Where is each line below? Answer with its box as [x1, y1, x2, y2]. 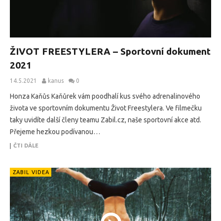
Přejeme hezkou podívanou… [10, 127, 100, 136]
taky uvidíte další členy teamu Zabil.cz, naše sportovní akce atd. [10, 115, 201, 124]
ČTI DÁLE [13, 142, 38, 148]
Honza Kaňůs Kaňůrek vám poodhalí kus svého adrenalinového [10, 92, 200, 100]
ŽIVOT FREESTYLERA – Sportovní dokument [10, 45, 211, 57]
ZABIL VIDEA [13, 169, 49, 175]
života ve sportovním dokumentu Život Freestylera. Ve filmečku [10, 104, 202, 112]
